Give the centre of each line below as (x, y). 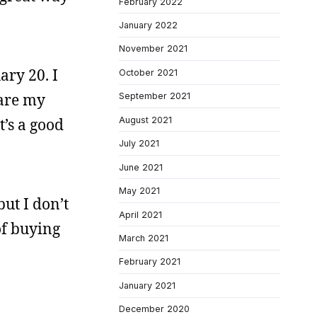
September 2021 (155, 96)
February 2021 (150, 262)
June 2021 (141, 167)
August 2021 (145, 120)
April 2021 (140, 214)
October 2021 (148, 72)
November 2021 (153, 49)
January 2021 (147, 285)
